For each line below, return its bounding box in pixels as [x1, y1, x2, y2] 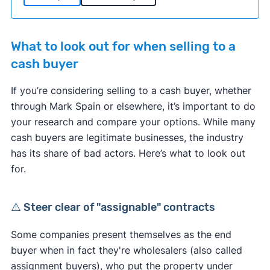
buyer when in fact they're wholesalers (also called [10, 243, 242, 256]
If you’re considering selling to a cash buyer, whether [10, 84, 251, 96]
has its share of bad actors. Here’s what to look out [10, 146, 245, 159]
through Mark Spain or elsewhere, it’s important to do [10, 99, 256, 112]
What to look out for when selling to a [10, 39, 236, 54]
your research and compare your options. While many [10, 115, 256, 128]
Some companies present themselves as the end [10, 228, 231, 240]
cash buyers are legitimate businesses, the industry [10, 131, 243, 143]
